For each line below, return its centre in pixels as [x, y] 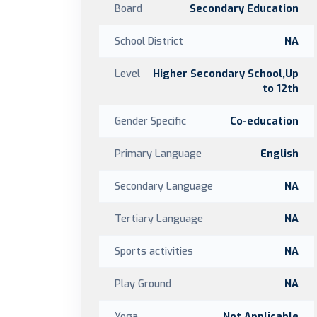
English [279, 154]
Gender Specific [150, 121]
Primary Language [158, 154]
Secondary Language [164, 186]
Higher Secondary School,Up [226, 74]
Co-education [264, 121]
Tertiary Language [159, 219]
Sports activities [154, 251]
